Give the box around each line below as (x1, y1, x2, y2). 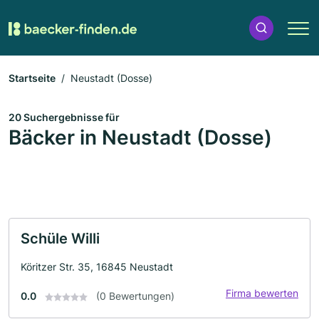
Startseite (9, 72, 56, 84)
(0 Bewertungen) (96, 290, 174, 302)
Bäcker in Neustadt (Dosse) (9, 125, 272, 150)
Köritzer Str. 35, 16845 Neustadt (21, 261, 173, 273)
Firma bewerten (226, 287, 298, 299)
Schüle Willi (21, 230, 100, 247)
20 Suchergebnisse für (9, 111, 120, 123)
